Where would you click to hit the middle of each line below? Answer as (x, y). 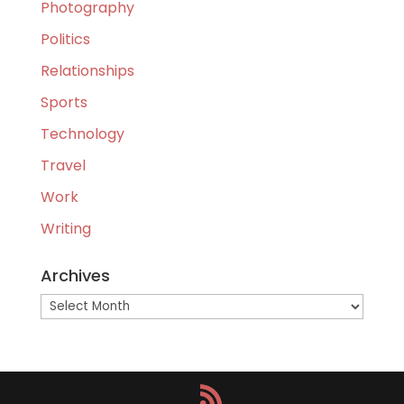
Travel (63, 166)
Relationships (87, 71)
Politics (65, 40)
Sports (64, 103)
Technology (82, 134)
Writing (65, 229)
